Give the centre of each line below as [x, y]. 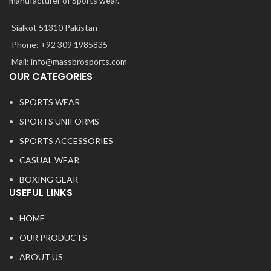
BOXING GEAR [49, 179]
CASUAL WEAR [49, 160]
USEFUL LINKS [41, 192]
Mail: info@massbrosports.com [69, 61]
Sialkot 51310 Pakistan [54, 27]
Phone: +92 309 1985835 [60, 44]
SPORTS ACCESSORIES [66, 140]
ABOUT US [41, 256]
